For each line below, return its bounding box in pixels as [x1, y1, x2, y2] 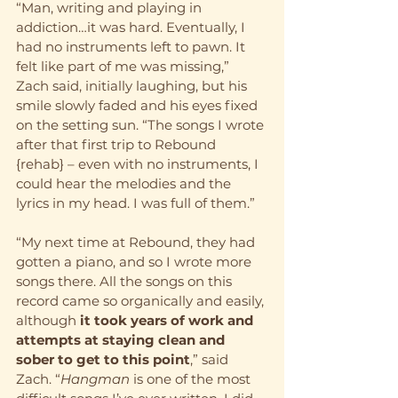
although [16, 311, 80, 329]
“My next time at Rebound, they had [16, 233, 259, 251]
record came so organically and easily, [16, 291, 267, 309]
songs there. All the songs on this [16, 272, 235, 290]
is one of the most [130, 370, 254, 387]
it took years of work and [80, 311, 257, 329]
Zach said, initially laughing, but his [16, 76, 251, 94]
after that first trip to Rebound [16, 135, 219, 153]
